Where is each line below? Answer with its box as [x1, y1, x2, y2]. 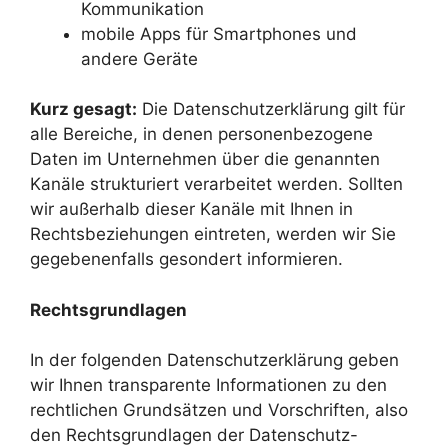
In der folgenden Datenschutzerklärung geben [30, 350, 399, 371]
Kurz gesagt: [30, 99, 137, 120]
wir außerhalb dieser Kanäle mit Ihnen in [30, 199, 353, 220]
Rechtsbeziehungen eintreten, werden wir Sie [30, 224, 396, 245]
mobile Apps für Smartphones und [81, 23, 357, 44]
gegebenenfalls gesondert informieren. [30, 249, 343, 270]
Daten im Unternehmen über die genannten [30, 149, 380, 170]
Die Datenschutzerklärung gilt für [137, 99, 405, 120]
